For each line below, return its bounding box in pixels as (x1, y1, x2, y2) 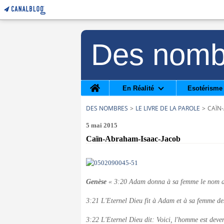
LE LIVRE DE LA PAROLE (135, 104, 200, 112)
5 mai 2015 (86, 121, 117, 129)
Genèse (86, 178, 108, 185)
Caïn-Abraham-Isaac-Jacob (86, 134, 180, 143)
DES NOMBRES (86, 104, 128, 112)
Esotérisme (187, 84, 222, 92)
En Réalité (122, 84, 154, 92)
